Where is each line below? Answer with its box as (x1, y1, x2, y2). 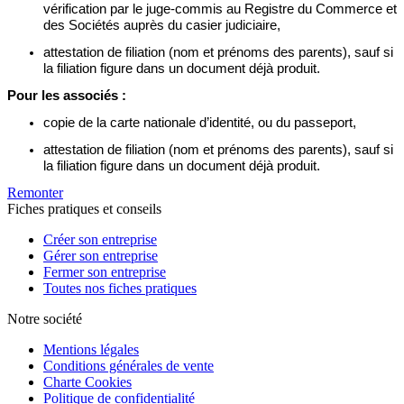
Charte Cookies (43, 374, 132, 390)
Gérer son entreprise (43, 248, 158, 264)
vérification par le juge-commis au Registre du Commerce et (43, 2, 397, 17)
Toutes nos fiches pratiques (43, 280, 197, 297)
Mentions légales (43, 342, 139, 358)
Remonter (7, 185, 63, 201)
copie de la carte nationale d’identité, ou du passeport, (43, 115, 356, 131)
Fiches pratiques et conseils (7, 201, 161, 217)
